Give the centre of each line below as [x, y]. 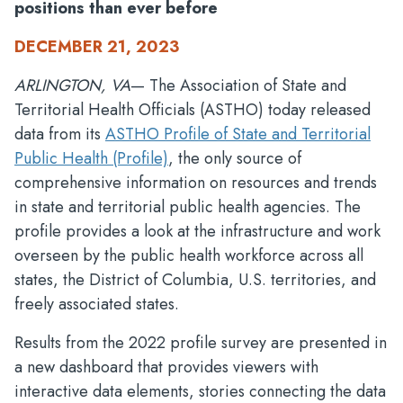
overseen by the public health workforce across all [189, 255]
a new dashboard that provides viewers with [166, 367]
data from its [60, 134]
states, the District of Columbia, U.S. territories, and [195, 280]
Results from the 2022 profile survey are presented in [201, 343]
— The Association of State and [238, 85]
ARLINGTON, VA [72, 85]
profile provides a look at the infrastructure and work [197, 231]
